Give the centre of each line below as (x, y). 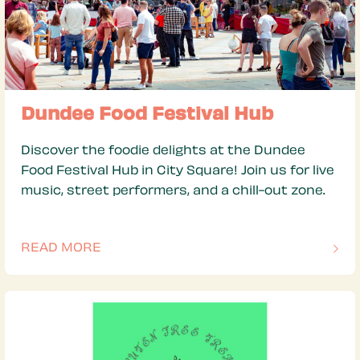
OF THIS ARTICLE (74, 257)
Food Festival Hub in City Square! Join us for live (178, 171)
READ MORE (61, 248)
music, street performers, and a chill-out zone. (173, 191)
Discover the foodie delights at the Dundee (163, 151)
